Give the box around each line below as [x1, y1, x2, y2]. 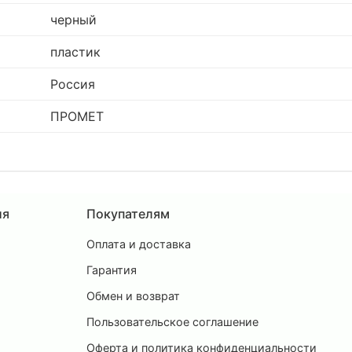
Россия [50, 76, 95, 93]
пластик [50, 44, 101, 60]
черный [50, 12, 97, 28]
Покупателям [86, 205, 170, 222]
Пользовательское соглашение [86, 314, 258, 328]
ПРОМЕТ [50, 108, 104, 125]
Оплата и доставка [86, 236, 191, 251]
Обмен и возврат [86, 288, 180, 302]
